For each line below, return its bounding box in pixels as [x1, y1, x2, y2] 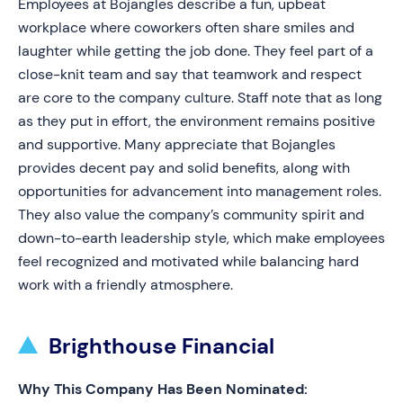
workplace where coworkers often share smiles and [18, 18, 354, 37]
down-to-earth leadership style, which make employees [18, 228, 385, 247]
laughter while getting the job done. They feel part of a [18, 41, 373, 60]
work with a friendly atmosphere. [18, 275, 233, 294]
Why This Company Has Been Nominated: [18, 380, 308, 399]
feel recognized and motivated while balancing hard [18, 252, 359, 271]
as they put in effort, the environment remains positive [18, 112, 375, 130]
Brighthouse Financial [49, 332, 274, 360]
